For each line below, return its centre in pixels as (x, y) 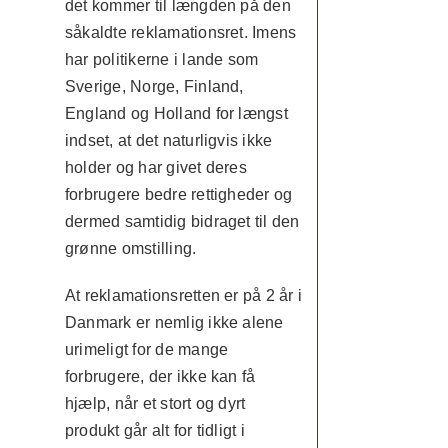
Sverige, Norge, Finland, (154, 86)
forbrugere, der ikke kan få (160, 376)
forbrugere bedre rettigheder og (178, 194)
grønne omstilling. (130, 248)
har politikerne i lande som (161, 59)
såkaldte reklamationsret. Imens (180, 32)
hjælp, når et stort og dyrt (155, 403)
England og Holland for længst (176, 113)
